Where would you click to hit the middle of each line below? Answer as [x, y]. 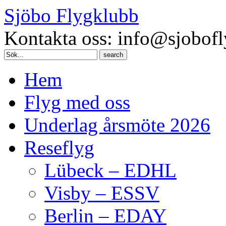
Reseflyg [59, 148]
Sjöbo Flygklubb [71, 15]
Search [14, 53]
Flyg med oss [77, 102]
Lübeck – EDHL [110, 170]
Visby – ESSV [102, 193]
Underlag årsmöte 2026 [117, 125]
